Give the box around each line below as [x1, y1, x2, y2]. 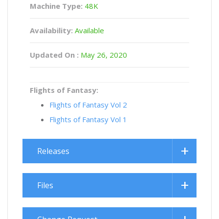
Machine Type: [30, 1, 83, 11]
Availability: [30, 25, 73, 35]
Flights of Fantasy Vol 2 [49, 100, 127, 109]
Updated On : [30, 50, 79, 60]
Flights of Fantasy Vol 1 [49, 114, 127, 124]
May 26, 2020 [79, 50, 127, 60]
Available [73, 25, 104, 35]
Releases [37, 146, 69, 156]
